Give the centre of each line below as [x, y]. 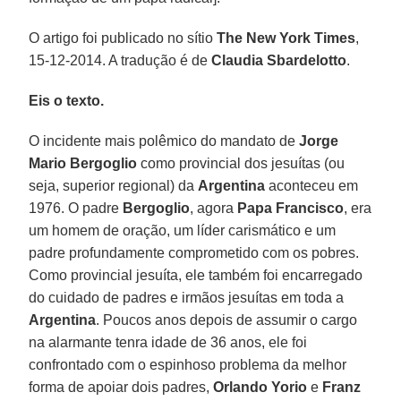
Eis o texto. [67, 100]
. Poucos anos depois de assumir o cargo [227, 320]
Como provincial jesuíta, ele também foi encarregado [196, 275]
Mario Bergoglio [83, 163]
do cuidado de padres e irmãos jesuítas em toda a [187, 297]
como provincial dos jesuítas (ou [241, 163]
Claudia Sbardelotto [279, 60]
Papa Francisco [291, 208]
